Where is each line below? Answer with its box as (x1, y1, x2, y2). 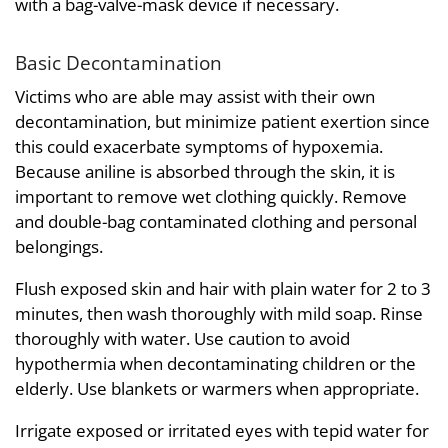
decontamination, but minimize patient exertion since (15, 109, 430, 133)
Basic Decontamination (15, 50, 222, 76)
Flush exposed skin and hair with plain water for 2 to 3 (15, 276, 431, 300)
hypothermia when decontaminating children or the (15, 351, 416, 375)
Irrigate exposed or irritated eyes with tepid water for (15, 418, 429, 442)
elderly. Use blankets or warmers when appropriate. (15, 376, 419, 400)
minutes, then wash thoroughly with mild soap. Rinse (15, 301, 423, 325)
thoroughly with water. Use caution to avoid (15, 326, 350, 350)
